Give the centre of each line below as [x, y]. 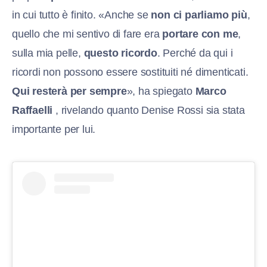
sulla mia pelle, [48, 53]
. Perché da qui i [195, 53]
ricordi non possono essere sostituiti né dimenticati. [130, 72]
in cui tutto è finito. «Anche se [82, 15]
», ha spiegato [161, 91]
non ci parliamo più [199, 15]
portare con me [200, 34]
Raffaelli [32, 111]
